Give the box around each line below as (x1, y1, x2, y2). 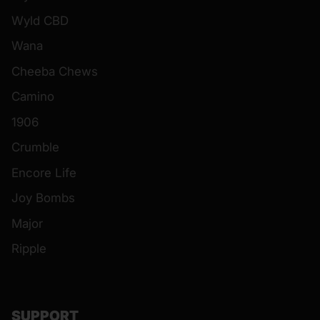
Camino (11, 89, 54, 104)
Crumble (11, 140, 59, 155)
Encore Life (11, 165, 76, 180)
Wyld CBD (11, 13, 69, 28)
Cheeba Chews (11, 64, 98, 79)
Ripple (11, 241, 46, 256)
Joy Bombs (11, 191, 75, 206)
